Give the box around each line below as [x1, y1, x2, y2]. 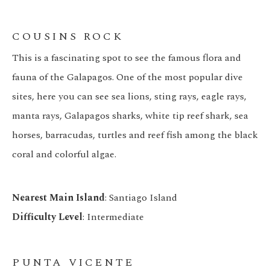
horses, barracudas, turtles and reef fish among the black [12, 128, 258, 143]
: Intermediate [83, 210, 144, 225]
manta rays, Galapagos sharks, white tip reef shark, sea [12, 108, 248, 124]
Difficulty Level [12, 210, 83, 225]
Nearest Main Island [12, 190, 105, 206]
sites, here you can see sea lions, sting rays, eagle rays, [12, 89, 246, 104]
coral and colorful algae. [12, 147, 116, 162]
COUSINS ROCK [12, 28, 124, 45]
